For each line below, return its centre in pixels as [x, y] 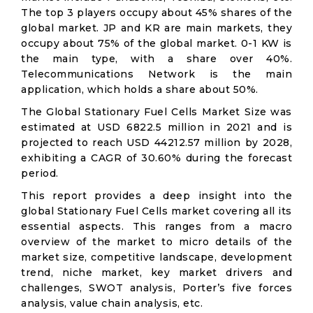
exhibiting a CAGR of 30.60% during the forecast [156, 158]
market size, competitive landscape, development [156, 257]
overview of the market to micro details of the [156, 242]
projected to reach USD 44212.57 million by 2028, [156, 143]
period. [40, 173]
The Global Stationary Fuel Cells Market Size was [156, 112]
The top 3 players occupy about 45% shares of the [156, 13]
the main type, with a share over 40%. [156, 59]
